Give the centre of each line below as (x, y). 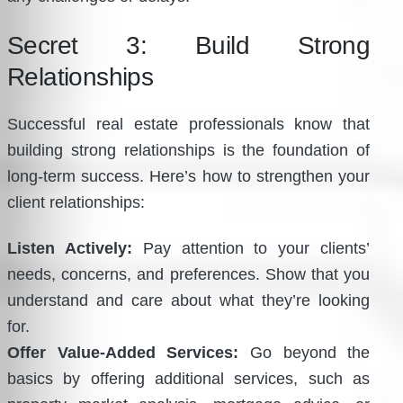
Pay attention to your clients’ (251, 248)
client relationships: (76, 202)
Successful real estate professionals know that (189, 124)
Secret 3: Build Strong (189, 45)
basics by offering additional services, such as (189, 378)
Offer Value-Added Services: (123, 352)
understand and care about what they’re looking (189, 300)
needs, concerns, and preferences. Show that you (189, 274)
